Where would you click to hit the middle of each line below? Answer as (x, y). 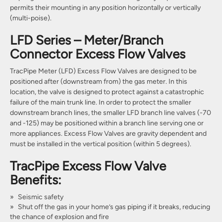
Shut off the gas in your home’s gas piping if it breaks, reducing (114, 207)
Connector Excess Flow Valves (98, 54)
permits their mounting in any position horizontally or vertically (105, 7)
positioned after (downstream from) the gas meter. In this (99, 81)
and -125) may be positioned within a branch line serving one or (107, 123)
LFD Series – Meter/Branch (87, 40)
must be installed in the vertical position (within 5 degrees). (101, 144)
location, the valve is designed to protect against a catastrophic (107, 92)
